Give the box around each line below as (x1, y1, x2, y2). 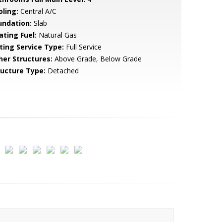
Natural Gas (36, 30, 77, 40)
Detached (45, 66, 79, 75)
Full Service (63, 42, 102, 52)
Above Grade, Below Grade (52, 54, 142, 63)
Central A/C (18, 6, 56, 16)
